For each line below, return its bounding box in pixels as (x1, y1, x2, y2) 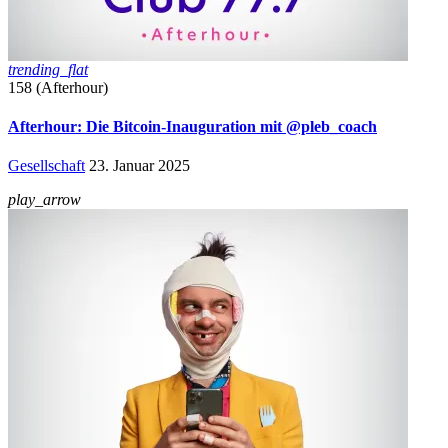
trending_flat (8, 60, 88, 78)
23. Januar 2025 (89, 157, 190, 175)
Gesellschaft (8, 157, 85, 175)
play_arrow (8, 191, 81, 209)
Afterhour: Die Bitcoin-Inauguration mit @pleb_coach (8, 117, 377, 135)
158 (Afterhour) (8, 78, 108, 96)
